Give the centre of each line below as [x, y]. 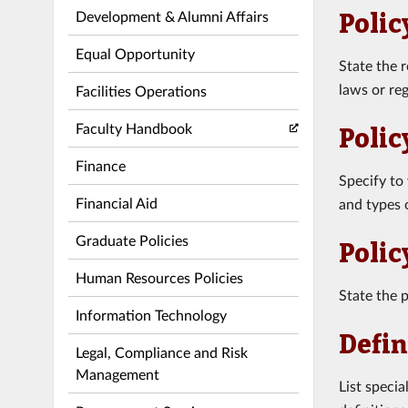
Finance [100, 165]
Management [117, 373]
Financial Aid [116, 202]
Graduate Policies [132, 240]
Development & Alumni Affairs [172, 15]
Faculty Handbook [133, 127]
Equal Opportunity [135, 53]
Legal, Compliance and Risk [161, 352]
